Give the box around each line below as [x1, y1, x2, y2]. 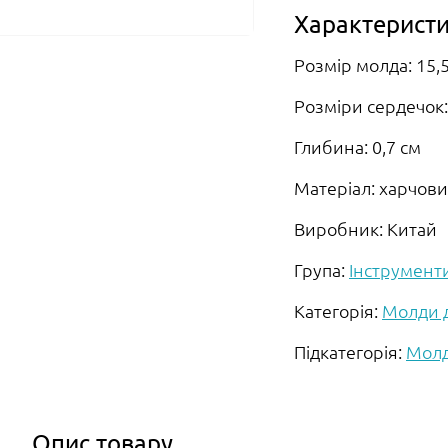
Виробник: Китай [294, 216, 437, 240]
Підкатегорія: [294, 339, 406, 363]
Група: [294, 257, 349, 281]
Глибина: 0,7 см [294, 134, 421, 158]
